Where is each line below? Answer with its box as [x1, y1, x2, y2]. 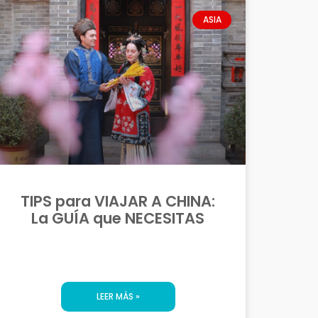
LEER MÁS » [96, 290, 140, 303]
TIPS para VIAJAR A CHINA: [21, 191, 215, 212]
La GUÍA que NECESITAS [31, 208, 204, 229]
